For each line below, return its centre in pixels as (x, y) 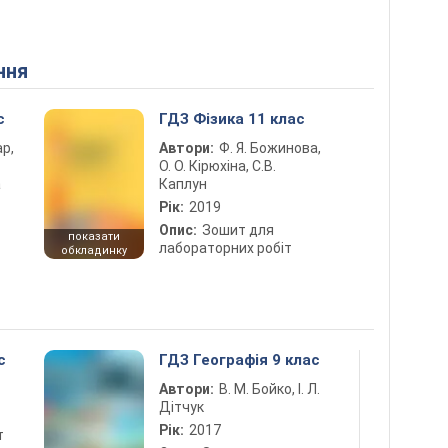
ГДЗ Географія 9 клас (239, 360)
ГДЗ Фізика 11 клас (232, 119)
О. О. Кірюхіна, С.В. (217, 166)
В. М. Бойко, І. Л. (269, 389)
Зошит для (238, 230)
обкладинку (94, 250)
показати (94, 236)
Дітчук (181, 407)
